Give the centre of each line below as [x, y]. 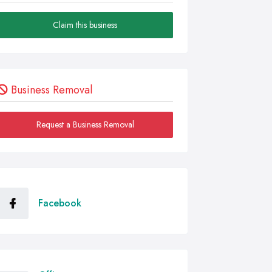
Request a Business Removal [85, 124]
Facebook [60, 203]
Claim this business [85, 25]
